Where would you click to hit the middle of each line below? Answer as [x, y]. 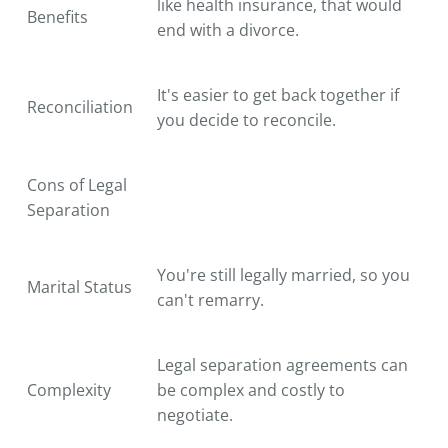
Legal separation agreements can [282, 364]
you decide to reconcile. [246, 119]
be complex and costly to [251, 389]
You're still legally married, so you [283, 274]
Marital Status [79, 286]
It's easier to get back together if [278, 94]
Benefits [57, 16]
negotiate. [195, 414]
